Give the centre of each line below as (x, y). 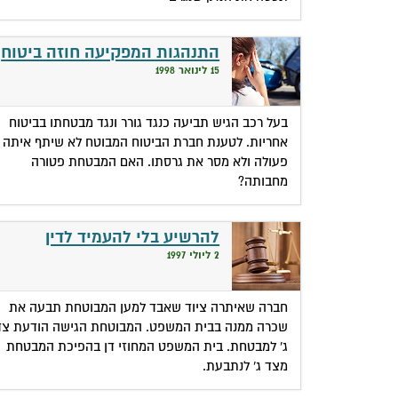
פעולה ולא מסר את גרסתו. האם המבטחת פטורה (160, 161)
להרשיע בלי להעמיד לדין (133, 237)
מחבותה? (263, 181)
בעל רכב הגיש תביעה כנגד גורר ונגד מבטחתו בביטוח (149, 122)
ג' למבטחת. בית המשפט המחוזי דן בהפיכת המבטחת (147, 346)
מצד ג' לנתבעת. (246, 366)
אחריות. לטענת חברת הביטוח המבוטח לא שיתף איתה (146, 142)
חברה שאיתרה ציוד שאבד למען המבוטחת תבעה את (149, 307)
